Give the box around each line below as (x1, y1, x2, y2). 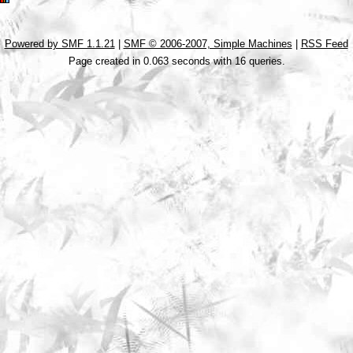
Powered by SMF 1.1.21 (4, 38, 115, 50)
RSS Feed (300, 38, 348, 50)
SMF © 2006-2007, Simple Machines (123, 38, 292, 50)
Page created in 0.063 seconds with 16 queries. (68, 55, 285, 67)
